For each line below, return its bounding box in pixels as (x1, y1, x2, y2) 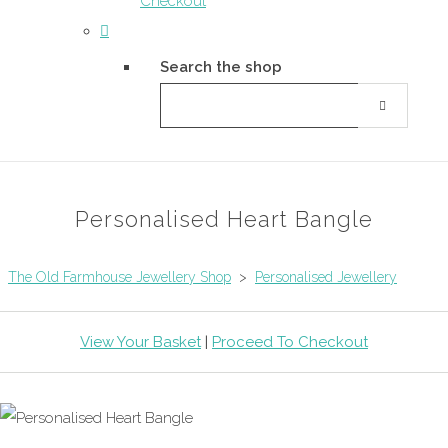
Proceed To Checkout (212, 332, 368, 351)
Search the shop (160, 58, 282, 76)
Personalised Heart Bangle (75, 206, 373, 232)
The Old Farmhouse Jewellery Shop (8, 268, 231, 285)
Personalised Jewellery (255, 268, 397, 285)
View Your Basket (80, 332, 201, 351)
